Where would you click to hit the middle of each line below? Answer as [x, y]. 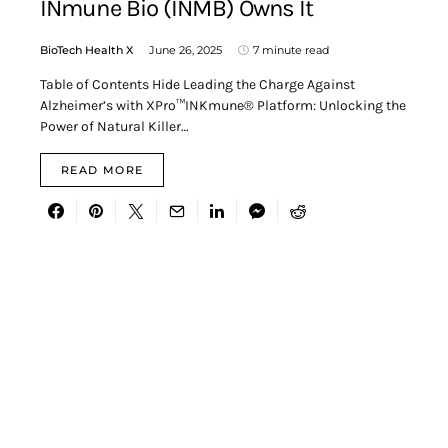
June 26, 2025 [185, 50]
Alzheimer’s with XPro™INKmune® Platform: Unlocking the [223, 106]
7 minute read [291, 50]
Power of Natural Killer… [114, 127]
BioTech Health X [86, 50]
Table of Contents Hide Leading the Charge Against [197, 85]
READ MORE [102, 170]
